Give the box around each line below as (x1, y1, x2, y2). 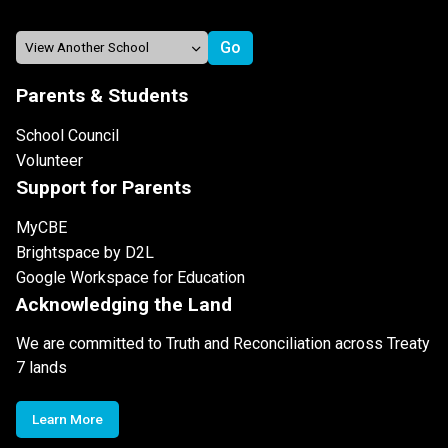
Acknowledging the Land (16, 292, 232, 316)
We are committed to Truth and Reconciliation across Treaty (16, 333, 430, 353)
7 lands (16, 357, 67, 377)
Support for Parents (16, 175, 191, 199)
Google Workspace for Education (16, 267, 245, 287)
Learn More (32, 410, 103, 427)
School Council (16, 125, 119, 145)
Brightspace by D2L (16, 242, 154, 262)
